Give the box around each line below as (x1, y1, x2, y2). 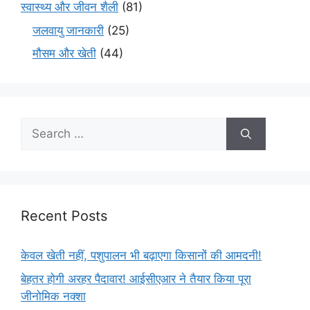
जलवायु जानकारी (33, 23, 104, 37)
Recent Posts (21, 208, 107, 225)
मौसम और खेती (33, 46, 96, 61)
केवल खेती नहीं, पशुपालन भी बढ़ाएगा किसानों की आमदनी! (21, 248, 262, 263)
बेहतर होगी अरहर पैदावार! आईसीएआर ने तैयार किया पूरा (21, 271, 251, 286)
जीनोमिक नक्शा (21, 289, 86, 303)
